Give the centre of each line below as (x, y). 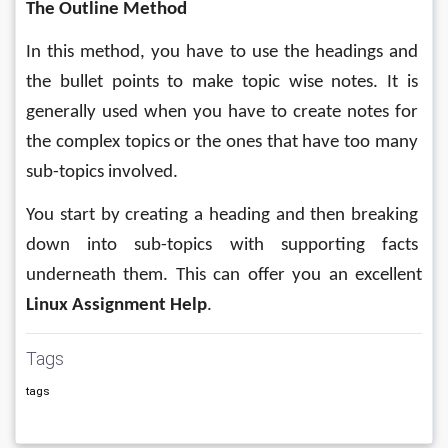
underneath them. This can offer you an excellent (226, 275)
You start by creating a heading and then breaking (224, 215)
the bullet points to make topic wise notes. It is (224, 82)
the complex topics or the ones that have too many (224, 142)
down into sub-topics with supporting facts (224, 245)
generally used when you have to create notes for (224, 112)
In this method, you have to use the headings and (224, 52)
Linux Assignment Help (116, 305)
